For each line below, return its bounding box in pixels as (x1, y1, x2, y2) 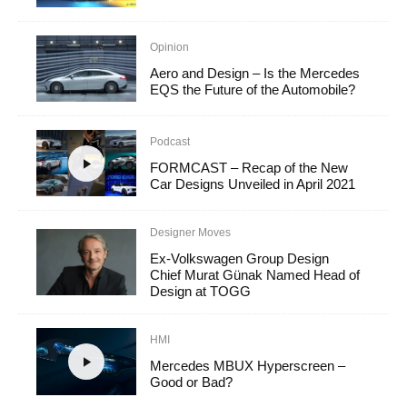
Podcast (150, 135, 191, 149)
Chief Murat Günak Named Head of (150, 267, 361, 283)
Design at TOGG (150, 283, 252, 300)
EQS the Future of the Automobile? (150, 81, 356, 97)
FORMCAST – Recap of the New (150, 160, 349, 176)
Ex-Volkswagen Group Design (150, 251, 330, 267)
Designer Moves (150, 226, 232, 240)
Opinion (150, 40, 190, 54)
